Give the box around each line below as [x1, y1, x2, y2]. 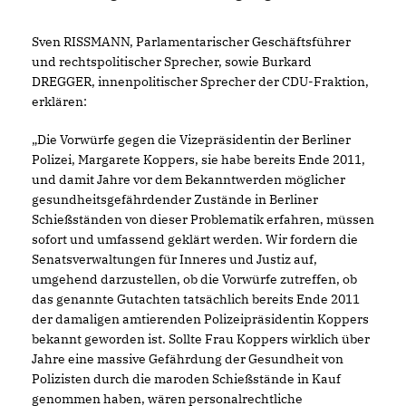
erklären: [32, 93, 87, 110]
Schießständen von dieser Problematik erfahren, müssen [32, 211, 374, 227]
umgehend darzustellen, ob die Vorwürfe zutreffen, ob [32, 271, 357, 287]
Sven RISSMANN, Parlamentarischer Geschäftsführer [32, 34, 351, 50]
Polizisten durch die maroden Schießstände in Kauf [32, 371, 341, 387]
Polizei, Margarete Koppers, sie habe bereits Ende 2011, [32, 151, 365, 168]
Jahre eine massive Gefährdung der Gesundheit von [32, 351, 343, 367]
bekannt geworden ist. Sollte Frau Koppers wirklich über [32, 331, 370, 347]
